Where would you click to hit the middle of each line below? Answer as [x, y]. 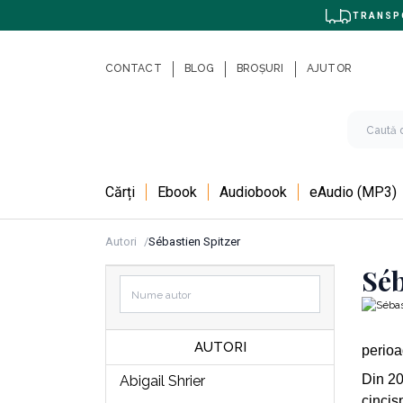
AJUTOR [329, 68]
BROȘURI [260, 68]
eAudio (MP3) [353, 192]
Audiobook [253, 192]
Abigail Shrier [162, 381]
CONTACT [134, 68]
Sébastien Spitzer [194, 241]
